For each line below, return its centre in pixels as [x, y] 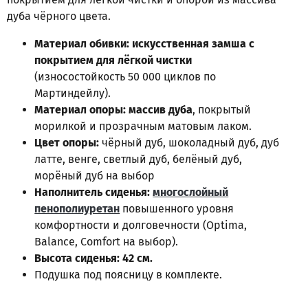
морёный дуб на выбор [95, 175]
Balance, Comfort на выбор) [105, 241]
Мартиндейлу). [73, 93]
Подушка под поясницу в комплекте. [129, 274]
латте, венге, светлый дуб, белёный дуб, [139, 159]
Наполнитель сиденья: [94, 192]
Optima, [227, 225]
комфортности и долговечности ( [121, 225]
